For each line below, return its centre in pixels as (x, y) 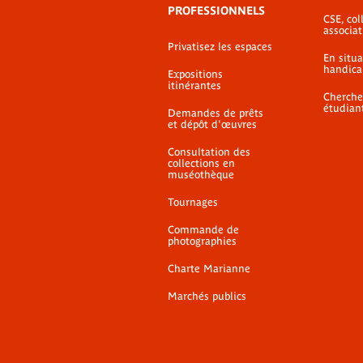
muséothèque (201, 175)
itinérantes (194, 85)
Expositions (195, 74)
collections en (201, 163)
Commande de (203, 230)
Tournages (193, 202)
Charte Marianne (209, 269)
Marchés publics (207, 296)
